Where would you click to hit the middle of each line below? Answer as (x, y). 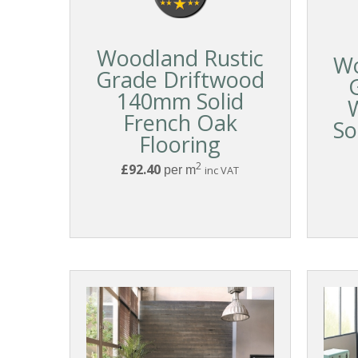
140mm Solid (180, 101)
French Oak (180, 123)
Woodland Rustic (180, 58)
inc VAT (222, 171)
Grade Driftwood (180, 80)
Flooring (180, 145)
